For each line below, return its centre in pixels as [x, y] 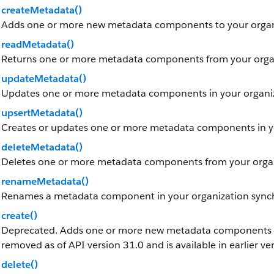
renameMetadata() [45, 181]
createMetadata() [42, 10]
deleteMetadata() [42, 147]
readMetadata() [38, 44]
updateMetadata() [44, 79]
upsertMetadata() [42, 113]
